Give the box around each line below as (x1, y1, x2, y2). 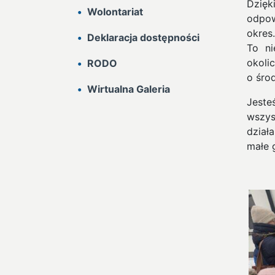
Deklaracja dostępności (87, 31, 199, 44)
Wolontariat (87, 6, 143, 18)
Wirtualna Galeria (87, 83, 170, 95)
